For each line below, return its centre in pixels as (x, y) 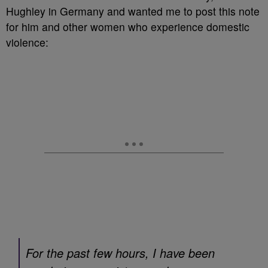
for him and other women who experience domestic (128, 27)
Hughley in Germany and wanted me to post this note (133, 11)
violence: (27, 42)
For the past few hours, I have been (120, 253)
